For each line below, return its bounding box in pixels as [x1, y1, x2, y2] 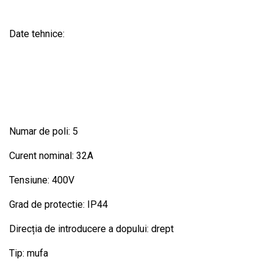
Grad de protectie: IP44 [9, 198, 108, 210]
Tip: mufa [9, 247, 48, 259]
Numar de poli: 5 [9, 125, 78, 137]
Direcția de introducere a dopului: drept [9, 222, 174, 235]
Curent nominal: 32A [9, 149, 93, 161]
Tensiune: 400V [9, 174, 74, 186]
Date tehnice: [9, 27, 65, 40]
